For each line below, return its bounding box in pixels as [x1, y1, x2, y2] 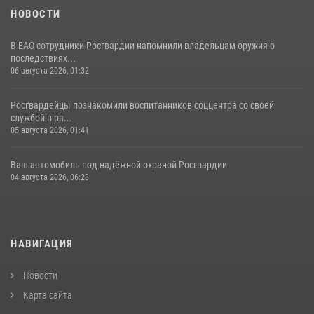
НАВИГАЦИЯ [11, 237, 74, 250]
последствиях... [11, 52, 76, 64]
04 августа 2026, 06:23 [11, 172, 89, 182]
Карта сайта [21, 289, 72, 301]
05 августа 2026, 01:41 [11, 125, 89, 135]
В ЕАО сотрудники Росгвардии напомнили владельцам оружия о [11, 39, 275, 51]
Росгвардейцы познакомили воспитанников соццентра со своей [11, 99, 274, 111]
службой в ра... [11, 111, 72, 123]
